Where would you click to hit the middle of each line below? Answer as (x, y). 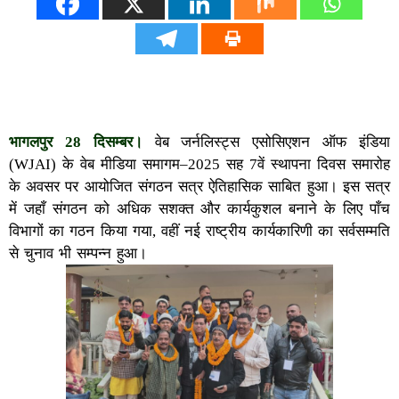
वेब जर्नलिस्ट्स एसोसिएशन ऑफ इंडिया (266, 142)
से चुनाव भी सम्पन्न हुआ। (78, 253)
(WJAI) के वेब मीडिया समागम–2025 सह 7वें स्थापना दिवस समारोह (199, 164)
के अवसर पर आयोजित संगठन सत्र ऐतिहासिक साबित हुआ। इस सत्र (199, 186)
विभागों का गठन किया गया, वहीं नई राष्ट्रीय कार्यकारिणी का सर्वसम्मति (199, 231)
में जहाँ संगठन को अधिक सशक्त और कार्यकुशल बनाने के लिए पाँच (199, 208)
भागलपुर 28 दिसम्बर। (76, 142)
